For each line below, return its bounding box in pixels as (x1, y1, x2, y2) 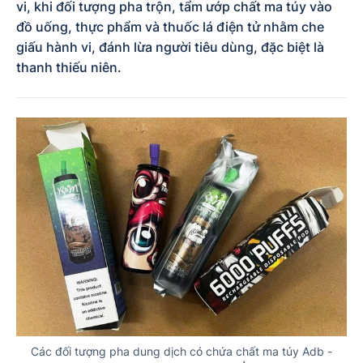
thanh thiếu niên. (16, 59, 122, 75)
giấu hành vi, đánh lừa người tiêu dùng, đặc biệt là (16, 39, 324, 55)
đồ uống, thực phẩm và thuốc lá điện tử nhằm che (16, 19, 324, 35)
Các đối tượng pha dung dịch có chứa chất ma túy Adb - (31, 344, 332, 359)
